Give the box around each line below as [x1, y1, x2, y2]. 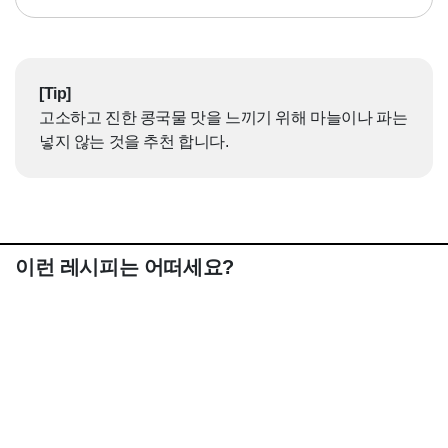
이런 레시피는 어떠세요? [15, 256, 234, 279]
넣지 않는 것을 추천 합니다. [39, 133, 229, 151]
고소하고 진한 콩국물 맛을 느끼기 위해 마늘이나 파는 [39, 109, 408, 127]
